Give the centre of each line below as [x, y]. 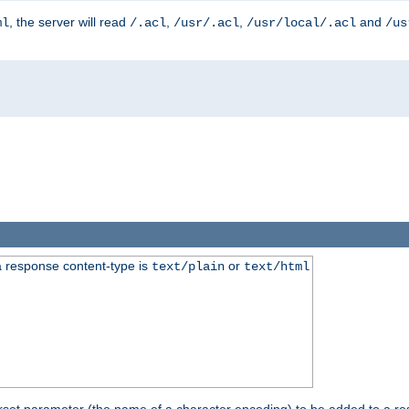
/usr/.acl [206, 22]
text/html [276, 267]
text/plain [188, 267]
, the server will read [69, 21]
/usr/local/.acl [301, 22]
